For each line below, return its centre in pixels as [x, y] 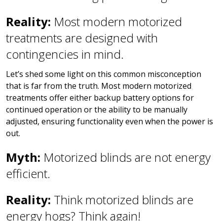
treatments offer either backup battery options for [100, 98]
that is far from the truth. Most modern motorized [99, 86]
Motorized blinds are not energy [127, 157]
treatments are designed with [82, 38]
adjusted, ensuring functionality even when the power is [110, 122]
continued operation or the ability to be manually [97, 110]
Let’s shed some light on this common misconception [104, 74]
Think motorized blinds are [124, 200]
